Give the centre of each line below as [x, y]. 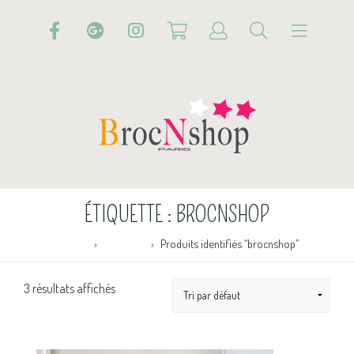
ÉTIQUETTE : [130, 214]
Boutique [124, 243]
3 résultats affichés [70, 288]
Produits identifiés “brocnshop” [229, 243]
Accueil [72, 243]
